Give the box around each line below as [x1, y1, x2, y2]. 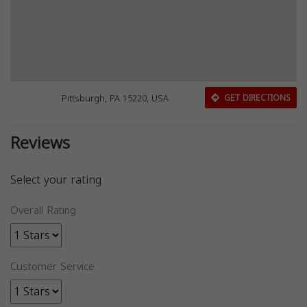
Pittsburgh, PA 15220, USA [62, 90, 169, 107]
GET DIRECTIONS [221, 90, 291, 106]
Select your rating [10, 169, 101, 191]
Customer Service [10, 257, 95, 277]
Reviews [10, 127, 70, 160]
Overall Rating [10, 201, 76, 221]
